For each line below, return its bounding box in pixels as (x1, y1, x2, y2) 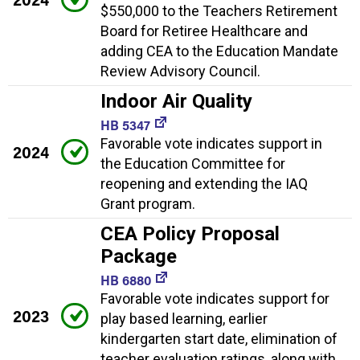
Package (100, 245, 177, 268)
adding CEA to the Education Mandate (100, 43, 338, 60)
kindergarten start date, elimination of (100, 330, 337, 348)
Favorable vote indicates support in (100, 135, 322, 153)
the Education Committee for (100, 155, 285, 173)
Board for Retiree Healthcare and (100, 22, 308, 40)
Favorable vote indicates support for (100, 290, 329, 308)
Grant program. (100, 195, 195, 213)
